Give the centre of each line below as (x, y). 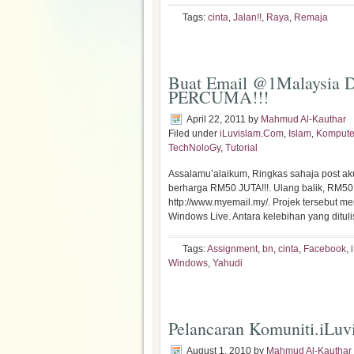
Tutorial (241, 148)
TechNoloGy (194, 148)
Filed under (194, 134)
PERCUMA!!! (218, 97)
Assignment (232, 249)
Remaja (311, 17)
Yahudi (228, 263)
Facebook (325, 249)
